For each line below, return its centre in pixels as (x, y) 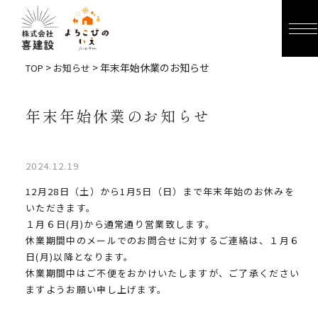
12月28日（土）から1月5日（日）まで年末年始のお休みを (160, 191)
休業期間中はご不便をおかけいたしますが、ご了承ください (163, 273)
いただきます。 (61, 208)
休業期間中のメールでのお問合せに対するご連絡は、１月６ (163, 240)
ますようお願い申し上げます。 (97, 289)
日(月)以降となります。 (80, 257)
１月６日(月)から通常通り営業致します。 (121, 224)
